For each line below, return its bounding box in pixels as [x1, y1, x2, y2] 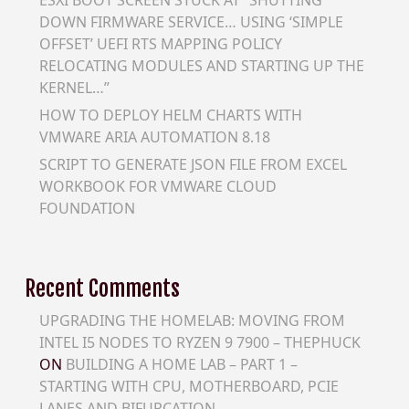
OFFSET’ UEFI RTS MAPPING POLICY [38, 33, 282, 54]
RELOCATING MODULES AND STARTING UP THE [38, 55, 364, 76]
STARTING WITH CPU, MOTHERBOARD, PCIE [38, 375, 339, 396]
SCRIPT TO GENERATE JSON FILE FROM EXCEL [38, 154, 347, 175]
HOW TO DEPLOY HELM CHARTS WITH [38, 104, 302, 125]
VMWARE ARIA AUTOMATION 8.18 [38, 126, 270, 147]
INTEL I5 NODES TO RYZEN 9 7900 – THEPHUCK [38, 331, 361, 352]
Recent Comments [24, 275, 180, 303]
